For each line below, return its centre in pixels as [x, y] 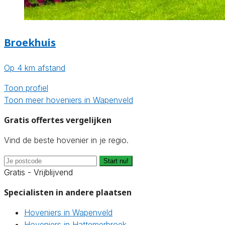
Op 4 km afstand [35, 68]
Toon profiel [26, 88]
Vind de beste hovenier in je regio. [66, 140]
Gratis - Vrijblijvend [38, 173]
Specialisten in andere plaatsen [68, 193]
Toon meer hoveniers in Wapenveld [69, 100]
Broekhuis [30, 42]
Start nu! [116, 161]
